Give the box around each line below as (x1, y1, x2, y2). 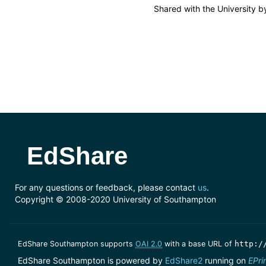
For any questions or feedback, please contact (15, 182, 198, 192)
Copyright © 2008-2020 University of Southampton (15, 194, 216, 204)
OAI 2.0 (135, 239, 162, 249)
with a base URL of (162, 239, 235, 249)
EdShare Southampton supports (18, 239, 135, 249)
